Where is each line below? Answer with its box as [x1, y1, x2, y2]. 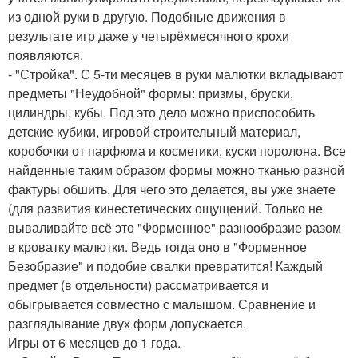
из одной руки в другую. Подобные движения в [8, 7, 286, 26]
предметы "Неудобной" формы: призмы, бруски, [8, 84, 293, 103]
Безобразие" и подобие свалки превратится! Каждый [8, 257, 323, 276]
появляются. [8, 46, 83, 65]
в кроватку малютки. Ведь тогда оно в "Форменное [8, 237, 307, 257]
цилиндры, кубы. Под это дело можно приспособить [8, 103, 315, 122]
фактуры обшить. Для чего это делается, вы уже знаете [8, 180, 336, 199]
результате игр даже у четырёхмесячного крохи [8, 26, 289, 46]
